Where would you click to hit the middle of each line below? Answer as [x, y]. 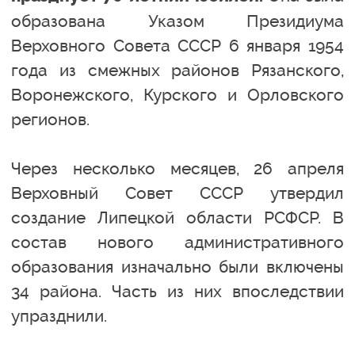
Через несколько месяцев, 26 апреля [177, 168]
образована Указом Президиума [177, 21]
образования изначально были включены [177, 266]
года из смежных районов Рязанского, [177, 70]
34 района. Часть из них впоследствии [177, 291]
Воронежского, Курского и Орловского [177, 94]
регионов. [50, 119]
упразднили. [59, 315]
